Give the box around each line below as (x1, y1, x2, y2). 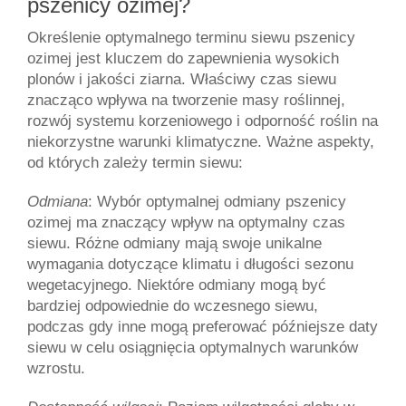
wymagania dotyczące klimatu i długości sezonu (27, 255, 353, 274)
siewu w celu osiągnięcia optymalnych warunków (27, 338, 358, 357)
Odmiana (27, 192, 88, 211)
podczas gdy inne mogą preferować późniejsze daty (27, 317, 378, 336)
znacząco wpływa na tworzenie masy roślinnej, (27, 91, 345, 110)
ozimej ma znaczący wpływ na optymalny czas (27, 213, 345, 232)
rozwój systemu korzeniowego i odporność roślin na (27, 111, 378, 130)
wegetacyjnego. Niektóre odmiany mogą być (27, 275, 326, 295)
